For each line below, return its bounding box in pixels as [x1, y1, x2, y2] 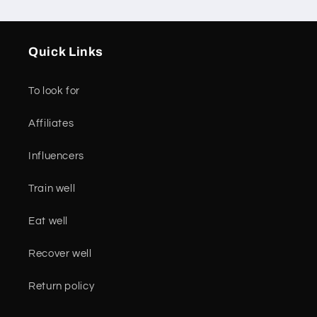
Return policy [28, 281, 95, 292]
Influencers [28, 151, 84, 162]
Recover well [28, 248, 92, 260]
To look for [28, 86, 80, 97]
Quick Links [28, 45, 103, 59]
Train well [28, 183, 76, 195]
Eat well [28, 216, 69, 227]
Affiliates [28, 118, 74, 129]
